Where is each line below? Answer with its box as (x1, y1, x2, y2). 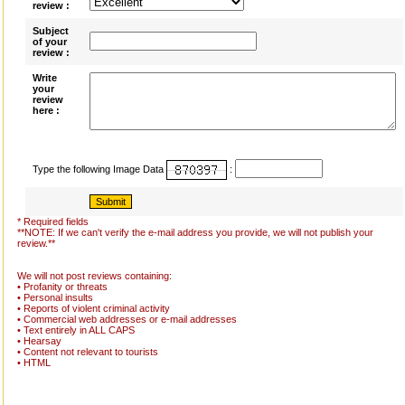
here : (32, 105, 60, 116)
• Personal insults (16, 292, 93, 303)
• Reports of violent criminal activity (16, 303, 170, 314)
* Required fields (16, 216, 89, 227)
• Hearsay (16, 335, 61, 346)
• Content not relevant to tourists (16, 346, 158, 357)
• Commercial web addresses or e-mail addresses (16, 314, 237, 325)
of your (32, 36, 67, 47)
